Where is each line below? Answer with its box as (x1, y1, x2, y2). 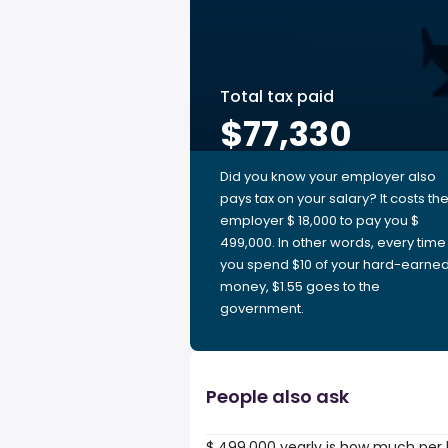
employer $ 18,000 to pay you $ (220, 211, 419, 230)
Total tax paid (220, 85, 334, 108)
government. (220, 299, 304, 318)
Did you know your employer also (220, 167, 436, 186)
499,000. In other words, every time (220, 233, 446, 252)
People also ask (206, 384, 349, 409)
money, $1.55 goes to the (220, 277, 380, 296)
